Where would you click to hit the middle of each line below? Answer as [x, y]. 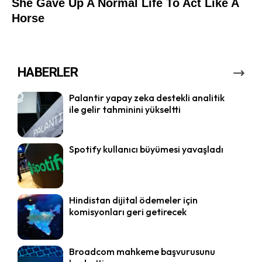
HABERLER [48, 73]
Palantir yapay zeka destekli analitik [146, 98]
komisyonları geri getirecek [127, 212]
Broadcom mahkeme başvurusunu [142, 251]
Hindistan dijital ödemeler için [133, 200]
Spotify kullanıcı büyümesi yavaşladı [146, 149]
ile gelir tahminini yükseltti [125, 110]
